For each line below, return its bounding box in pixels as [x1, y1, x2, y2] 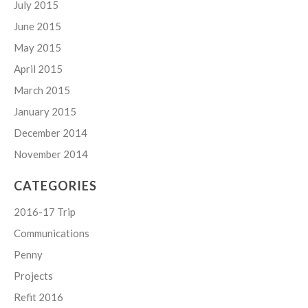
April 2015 [14, 63, 63, 76]
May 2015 [14, 41, 61, 54]
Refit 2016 [14, 291, 63, 304]
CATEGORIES [14, 178, 97, 194]
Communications [14, 227, 89, 240]
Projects [14, 269, 53, 283]
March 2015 [14, 84, 70, 97]
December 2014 [14, 126, 87, 140]
